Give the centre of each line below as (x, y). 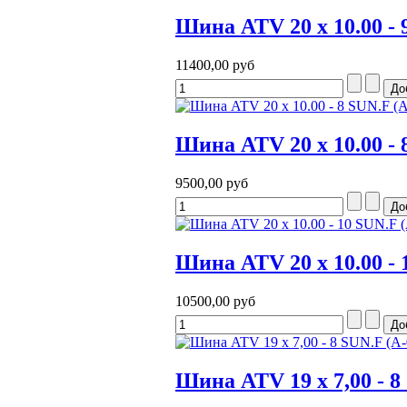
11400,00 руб (215, 65)
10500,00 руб (215, 301)
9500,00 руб (212, 184)
